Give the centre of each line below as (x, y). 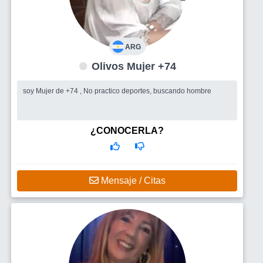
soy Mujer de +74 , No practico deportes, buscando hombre (117, 91)
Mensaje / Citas (132, 181)
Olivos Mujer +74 (151, 66)
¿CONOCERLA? (127, 131)
